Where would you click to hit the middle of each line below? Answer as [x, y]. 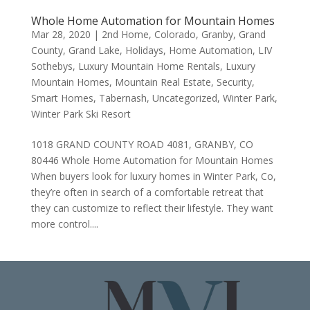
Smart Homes [62, 98]
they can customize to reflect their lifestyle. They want [152, 208]
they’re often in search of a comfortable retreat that [147, 192]
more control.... [64, 224]
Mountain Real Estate [163, 82]
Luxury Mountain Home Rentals [149, 66]
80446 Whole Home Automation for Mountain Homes [152, 160]
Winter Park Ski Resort [81, 114]
